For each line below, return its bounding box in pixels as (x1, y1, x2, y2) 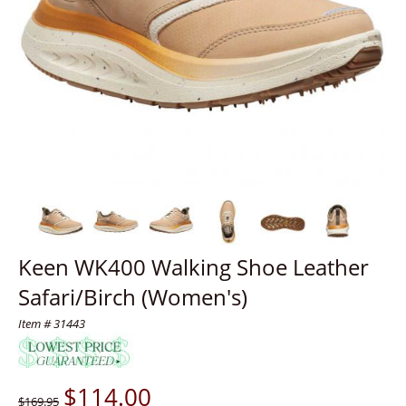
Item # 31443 (18, 315, 85, 332)
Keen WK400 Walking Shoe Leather (18, 252, 369, 282)
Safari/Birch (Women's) (18, 282, 247, 312)
